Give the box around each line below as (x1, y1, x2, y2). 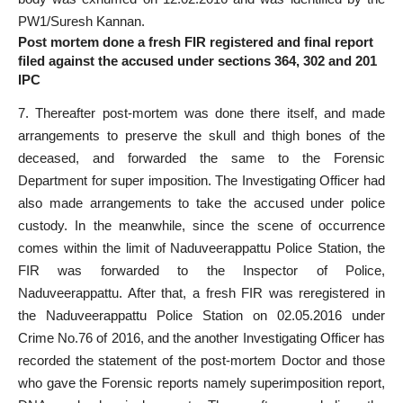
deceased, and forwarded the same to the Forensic (18, 150, 385, 166)
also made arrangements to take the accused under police (18, 195, 385, 211)
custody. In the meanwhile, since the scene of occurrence (18, 218, 385, 234)
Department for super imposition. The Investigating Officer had (18, 173, 385, 189)
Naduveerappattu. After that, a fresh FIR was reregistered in (18, 285, 385, 301)
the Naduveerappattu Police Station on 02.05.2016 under (18, 308, 385, 324)
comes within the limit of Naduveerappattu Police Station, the (18, 240, 385, 256)
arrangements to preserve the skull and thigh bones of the (18, 128, 385, 144)
